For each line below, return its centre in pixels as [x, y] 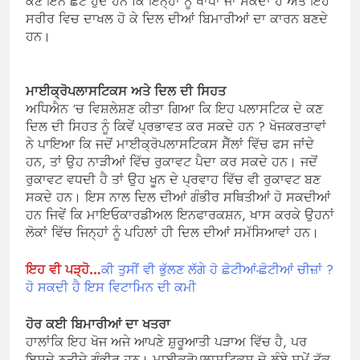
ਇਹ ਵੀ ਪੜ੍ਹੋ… [63, 270]
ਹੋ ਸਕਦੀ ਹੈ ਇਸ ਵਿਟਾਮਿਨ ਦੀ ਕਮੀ [111, 288]
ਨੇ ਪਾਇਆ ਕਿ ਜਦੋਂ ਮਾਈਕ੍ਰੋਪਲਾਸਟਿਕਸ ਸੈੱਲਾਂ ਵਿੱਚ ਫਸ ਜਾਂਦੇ [170, 145]
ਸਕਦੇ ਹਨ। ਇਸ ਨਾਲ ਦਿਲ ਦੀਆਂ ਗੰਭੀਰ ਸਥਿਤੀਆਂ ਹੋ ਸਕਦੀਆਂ [178, 198]
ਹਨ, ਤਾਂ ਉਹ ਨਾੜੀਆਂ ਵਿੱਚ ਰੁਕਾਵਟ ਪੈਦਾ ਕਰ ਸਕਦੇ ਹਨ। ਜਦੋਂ [172, 162]
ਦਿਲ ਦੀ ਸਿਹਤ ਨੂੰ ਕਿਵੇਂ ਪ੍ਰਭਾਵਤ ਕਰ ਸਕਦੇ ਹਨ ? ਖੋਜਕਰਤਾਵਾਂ [176, 127]
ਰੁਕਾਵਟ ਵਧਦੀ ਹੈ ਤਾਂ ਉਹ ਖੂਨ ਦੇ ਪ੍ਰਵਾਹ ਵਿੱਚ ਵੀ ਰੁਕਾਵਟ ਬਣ [173, 180]
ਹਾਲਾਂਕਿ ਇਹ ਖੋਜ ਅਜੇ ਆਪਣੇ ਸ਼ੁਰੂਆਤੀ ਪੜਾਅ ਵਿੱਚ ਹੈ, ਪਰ [166, 342]
